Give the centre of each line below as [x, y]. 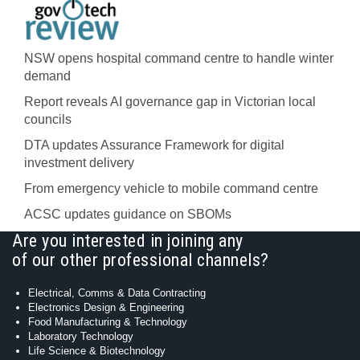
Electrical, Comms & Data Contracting [117, 293]
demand [47, 76]
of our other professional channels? [141, 260]
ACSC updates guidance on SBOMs [128, 214]
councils [48, 119]
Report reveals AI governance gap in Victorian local [170, 102]
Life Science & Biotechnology [97, 351]
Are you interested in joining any [128, 241]
